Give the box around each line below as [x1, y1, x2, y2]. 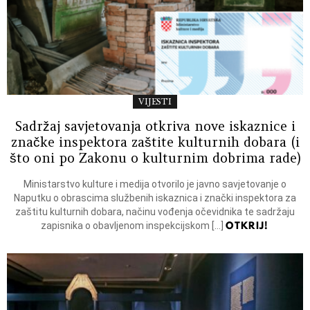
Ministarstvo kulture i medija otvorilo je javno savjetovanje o [24, 179, 286, 190]
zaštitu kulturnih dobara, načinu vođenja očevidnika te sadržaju [15, 206, 295, 218]
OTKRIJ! [226, 219, 269, 233]
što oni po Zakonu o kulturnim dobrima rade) [9, 149, 301, 167]
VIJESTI [138, 97, 172, 107]
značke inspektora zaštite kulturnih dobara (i [10, 134, 300, 151]
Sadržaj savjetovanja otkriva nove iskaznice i [15, 118, 295, 135]
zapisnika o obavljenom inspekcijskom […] [41, 220, 226, 232]
